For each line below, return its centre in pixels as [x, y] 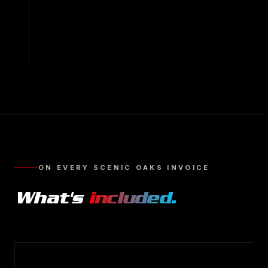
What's [51, 198]
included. [132, 198]
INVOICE [187, 167]
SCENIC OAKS [128, 167]
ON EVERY [66, 167]
